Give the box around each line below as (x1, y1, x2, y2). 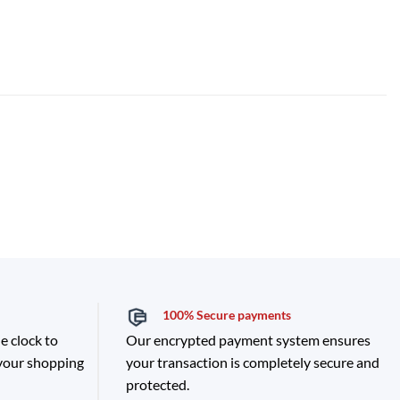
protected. (125, 376, 189, 394)
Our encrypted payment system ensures (125, 331, 371, 349)
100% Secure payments (162, 307, 291, 323)
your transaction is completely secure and (125, 354, 379, 371)
